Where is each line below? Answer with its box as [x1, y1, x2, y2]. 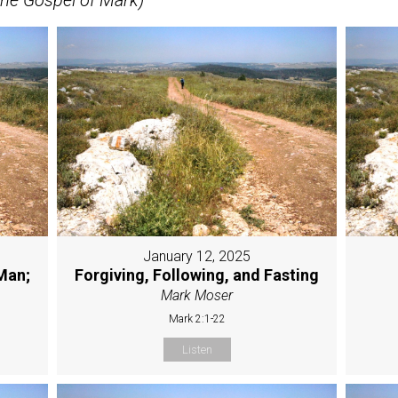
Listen [181, 343, 212, 357]
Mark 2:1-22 [168, 313, 226, 326]
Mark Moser [161, 287, 234, 305]
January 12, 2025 [143, 248, 251, 266]
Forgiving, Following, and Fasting [75, 266, 320, 285]
